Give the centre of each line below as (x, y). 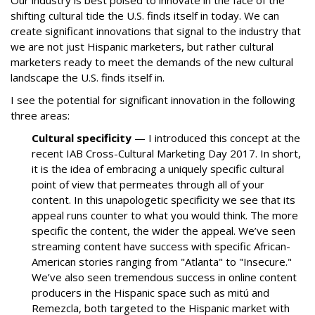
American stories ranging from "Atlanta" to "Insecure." (162, 262)
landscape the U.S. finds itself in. (89, 77)
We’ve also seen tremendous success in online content (164, 277)
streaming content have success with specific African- (161, 246)
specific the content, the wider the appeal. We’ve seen (163, 231)
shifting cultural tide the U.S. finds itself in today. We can (145, 15)
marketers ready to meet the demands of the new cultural (152, 62)
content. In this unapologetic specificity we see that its (163, 200)
